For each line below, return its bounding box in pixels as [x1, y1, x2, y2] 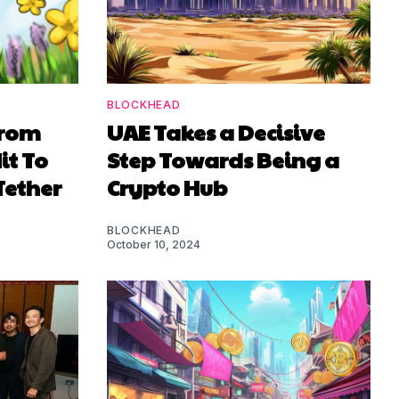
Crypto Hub [107, 171, 227, 202]
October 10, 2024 [107, 237, 200, 251]
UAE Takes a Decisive [107, 116, 325, 147]
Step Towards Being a [107, 143, 339, 175]
